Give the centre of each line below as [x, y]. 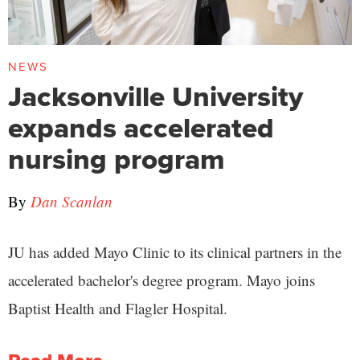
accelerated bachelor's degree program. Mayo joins [162, 280]
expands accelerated [141, 127]
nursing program [117, 159]
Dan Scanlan [72, 201]
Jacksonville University [155, 96]
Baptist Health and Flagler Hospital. [118, 308]
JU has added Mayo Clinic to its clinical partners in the [175, 252]
